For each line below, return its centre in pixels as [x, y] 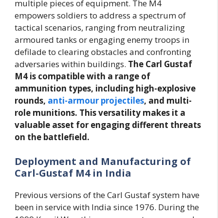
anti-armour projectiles [96, 101]
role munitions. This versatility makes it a [100, 113]
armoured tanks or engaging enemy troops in [102, 40]
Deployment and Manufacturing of [103, 161]
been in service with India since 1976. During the [107, 207]
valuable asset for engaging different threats [108, 125]
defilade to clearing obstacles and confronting [103, 52]
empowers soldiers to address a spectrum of [100, 16]
